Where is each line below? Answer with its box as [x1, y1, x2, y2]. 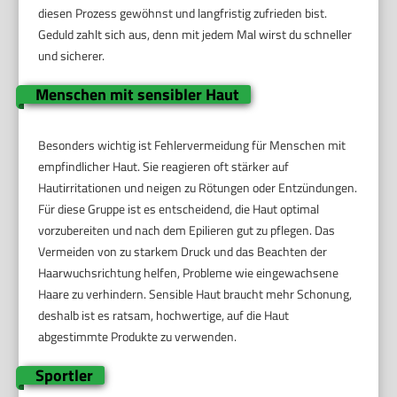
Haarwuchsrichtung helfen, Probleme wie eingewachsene [38, 263, 339, 283]
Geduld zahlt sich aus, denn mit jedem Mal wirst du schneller [38, 25, 353, 44]
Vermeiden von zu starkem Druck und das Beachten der [38, 242, 328, 261]
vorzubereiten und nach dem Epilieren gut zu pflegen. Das [38, 221, 336, 240]
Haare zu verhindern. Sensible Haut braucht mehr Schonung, [38, 284, 353, 304]
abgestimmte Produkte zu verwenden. [38, 327, 237, 346]
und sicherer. [38, 46, 105, 66]
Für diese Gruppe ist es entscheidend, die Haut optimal [38, 199, 320, 219]
